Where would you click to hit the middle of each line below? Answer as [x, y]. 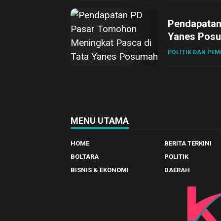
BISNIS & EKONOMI [100, 170]
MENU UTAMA [100, 121]
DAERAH [177, 170]
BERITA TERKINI [188, 143]
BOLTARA [85, 157]
